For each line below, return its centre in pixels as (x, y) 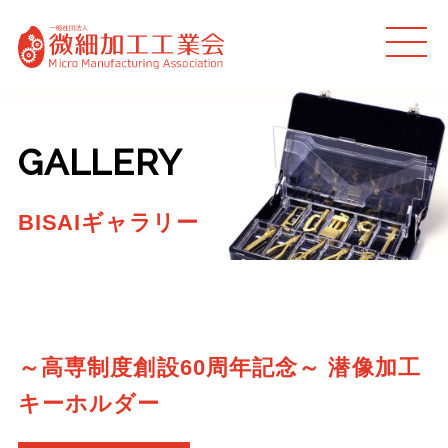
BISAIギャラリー (108, 223)
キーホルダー (89, 404)
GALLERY (99, 162)
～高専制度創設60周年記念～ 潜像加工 (219, 368)
